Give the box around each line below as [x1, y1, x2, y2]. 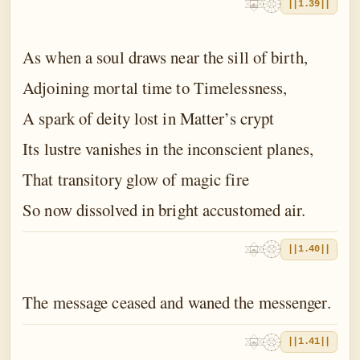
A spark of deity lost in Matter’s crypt [22, 107, 275, 130]
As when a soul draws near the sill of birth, [22, 46, 308, 69]
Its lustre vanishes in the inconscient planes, [22, 137, 313, 161]
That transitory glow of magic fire [22, 168, 249, 191]
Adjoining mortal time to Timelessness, [22, 76, 288, 100]
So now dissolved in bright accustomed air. [22, 198, 306, 222]
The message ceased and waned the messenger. [22, 291, 331, 314]
